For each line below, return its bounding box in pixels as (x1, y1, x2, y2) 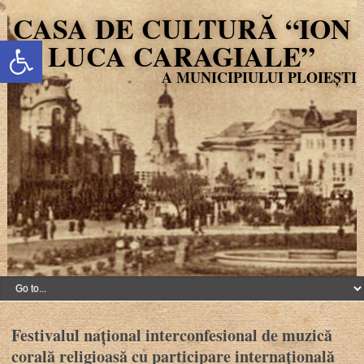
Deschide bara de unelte (7, 30, 71, 65)
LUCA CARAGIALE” (48, 36, 316, 76)
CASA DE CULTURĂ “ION (12, 8, 351, 49)
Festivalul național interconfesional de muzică (11, 323, 333, 347)
